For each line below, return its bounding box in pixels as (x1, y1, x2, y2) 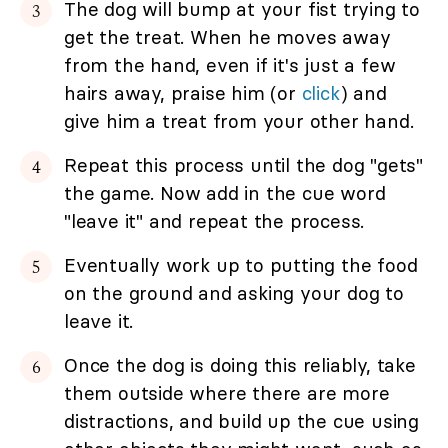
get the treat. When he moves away (64, 24, 391, 49)
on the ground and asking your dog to (64, 280, 404, 305)
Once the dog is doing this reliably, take (64, 352, 416, 377)
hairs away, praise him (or (64, 80, 302, 105)
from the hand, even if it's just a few (64, 52, 396, 77)
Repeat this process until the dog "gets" (64, 152, 423, 177)
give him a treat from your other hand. (64, 108, 414, 133)
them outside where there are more (64, 380, 390, 405)
